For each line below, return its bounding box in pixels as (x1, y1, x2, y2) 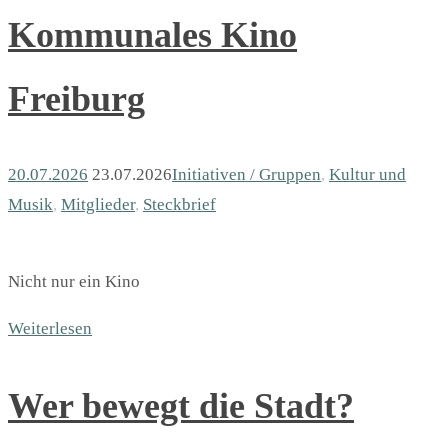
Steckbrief (143, 195, 216, 215)
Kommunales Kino (8, 14, 297, 55)
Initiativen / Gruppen (172, 165, 321, 185)
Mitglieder (61, 195, 135, 215)
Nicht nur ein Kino (8, 272, 140, 292)
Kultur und (329, 165, 406, 185)
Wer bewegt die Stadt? (8, 386, 354, 427)
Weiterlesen (8, 319, 92, 339)
